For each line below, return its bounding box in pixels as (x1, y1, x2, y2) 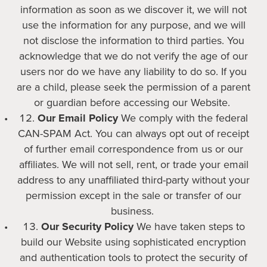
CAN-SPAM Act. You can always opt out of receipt (18, 126, 249, 141)
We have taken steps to (133, 219, 245, 234)
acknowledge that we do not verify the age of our (19, 48, 248, 64)
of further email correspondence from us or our (24, 141, 243, 157)
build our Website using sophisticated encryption (21, 234, 246, 250)
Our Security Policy (41, 219, 133, 234)
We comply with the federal (118, 110, 248, 126)
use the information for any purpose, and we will (21, 17, 246, 33)
